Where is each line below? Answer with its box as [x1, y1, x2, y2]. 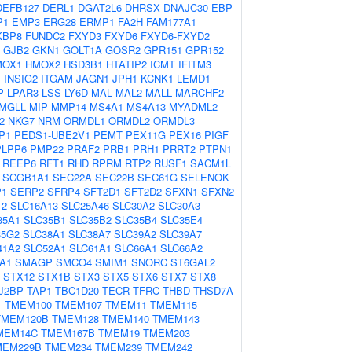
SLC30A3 [158, 198, 200, 213]
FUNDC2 [25, 28, 65, 43]
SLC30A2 [112, 198, 155, 213]
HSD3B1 [64, 57, 103, 71]
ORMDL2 [108, 113, 150, 128]
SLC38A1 [23, 226, 65, 241]
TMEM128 [52, 311, 99, 326]
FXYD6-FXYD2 [141, 28, 210, 43]
